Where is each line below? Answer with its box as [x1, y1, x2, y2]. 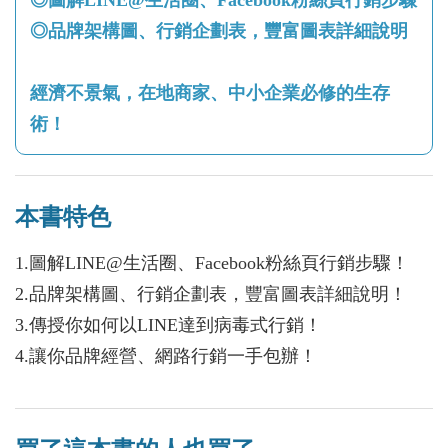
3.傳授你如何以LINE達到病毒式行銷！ [15, 314, 322, 335]
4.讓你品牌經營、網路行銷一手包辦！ [15, 345, 317, 366]
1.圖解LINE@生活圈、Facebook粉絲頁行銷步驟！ [15, 252, 409, 273]
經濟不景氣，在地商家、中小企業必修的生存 [30, 82, 390, 103]
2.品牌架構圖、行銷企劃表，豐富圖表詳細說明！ [15, 283, 407, 304]
